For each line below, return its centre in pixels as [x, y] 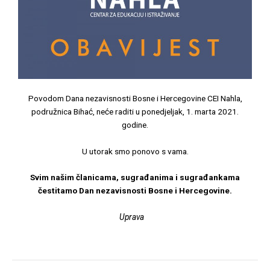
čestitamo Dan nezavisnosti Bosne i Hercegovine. [135, 191]
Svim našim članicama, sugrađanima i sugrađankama [135, 177]
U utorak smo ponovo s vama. [135, 151]
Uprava [134, 217]
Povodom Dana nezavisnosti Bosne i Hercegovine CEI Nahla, [135, 98]
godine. [135, 124]
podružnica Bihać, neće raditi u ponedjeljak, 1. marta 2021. [135, 111]
